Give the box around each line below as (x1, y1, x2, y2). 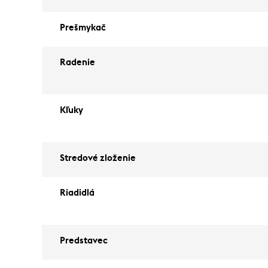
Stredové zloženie (60, 154, 136, 163)
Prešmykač (60, 23, 106, 32)
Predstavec (60, 236, 108, 245)
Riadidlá (60, 188, 95, 197)
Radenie (60, 58, 95, 67)
